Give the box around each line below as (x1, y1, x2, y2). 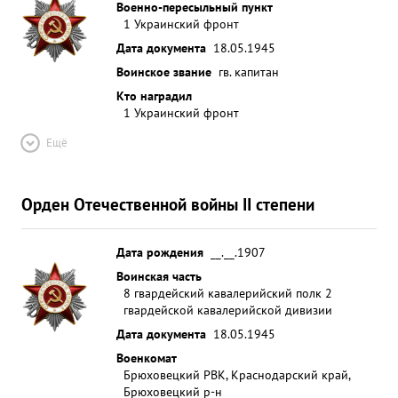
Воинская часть (116, 267, 202, 284)
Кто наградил (116, 87, 192, 104)
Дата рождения (116, 243, 203, 260)
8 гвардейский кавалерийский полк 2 (123, 284, 332, 301)
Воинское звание (116, 63, 211, 80)
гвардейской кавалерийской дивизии (123, 301, 332, 318)
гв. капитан (219, 63, 279, 80)
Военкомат (116, 349, 177, 366)
